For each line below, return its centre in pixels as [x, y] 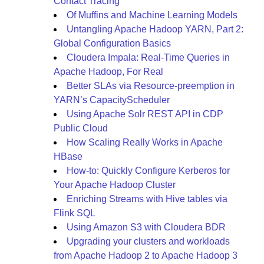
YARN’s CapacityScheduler [112, 100]
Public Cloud [81, 128]
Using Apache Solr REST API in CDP [145, 114]
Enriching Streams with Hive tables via [147, 199]
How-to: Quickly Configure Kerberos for [148, 171]
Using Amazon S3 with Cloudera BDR [146, 227]
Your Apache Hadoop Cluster [115, 185]
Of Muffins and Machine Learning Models [152, 15]
